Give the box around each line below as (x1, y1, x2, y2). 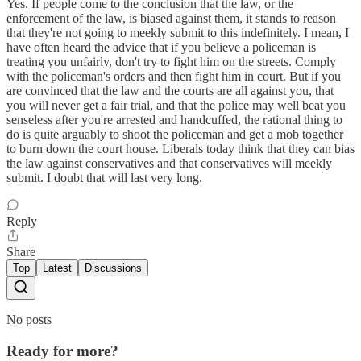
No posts (6, 313, 52, 327)
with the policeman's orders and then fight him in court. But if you (6, 69, 341, 84)
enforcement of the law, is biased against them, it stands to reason (6, 11, 336, 26)
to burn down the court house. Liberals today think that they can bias (6, 142, 355, 156)
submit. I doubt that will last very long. (6, 171, 202, 185)
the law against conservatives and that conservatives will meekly (6, 156, 332, 171)
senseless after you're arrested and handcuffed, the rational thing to (6, 113, 342, 127)
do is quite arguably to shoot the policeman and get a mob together (6, 127, 343, 142)
